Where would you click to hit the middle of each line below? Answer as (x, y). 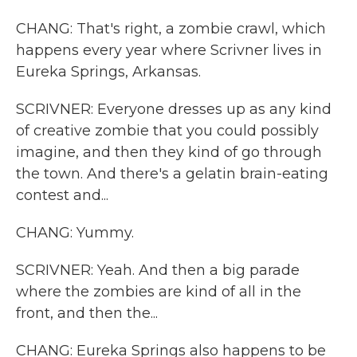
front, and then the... (87, 313)
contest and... (62, 195)
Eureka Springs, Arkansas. (108, 72)
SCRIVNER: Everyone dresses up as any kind (174, 109)
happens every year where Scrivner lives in (169, 50)
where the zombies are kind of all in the (159, 292)
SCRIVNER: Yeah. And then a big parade (158, 270)
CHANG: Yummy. (75, 233)
